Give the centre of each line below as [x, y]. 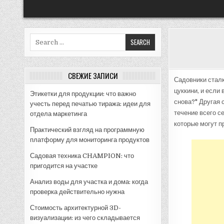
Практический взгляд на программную [87, 129]
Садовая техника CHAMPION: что [82, 155]
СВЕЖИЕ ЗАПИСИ [93, 75]
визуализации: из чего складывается [85, 217]
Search [41, 37]
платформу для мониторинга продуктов [90, 139]
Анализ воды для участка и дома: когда [89, 181]
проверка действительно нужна [77, 191]
